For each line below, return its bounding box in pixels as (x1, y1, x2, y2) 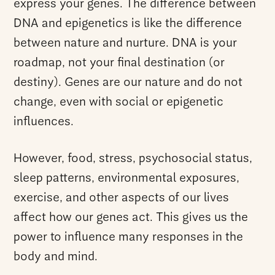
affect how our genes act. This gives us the (14, 211, 249, 224)
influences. (14, 115, 74, 128)
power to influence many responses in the (14, 231, 244, 244)
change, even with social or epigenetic (14, 96, 224, 109)
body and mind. (14, 250, 98, 263)
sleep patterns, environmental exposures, (14, 172, 240, 185)
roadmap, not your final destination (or (14, 56, 225, 69)
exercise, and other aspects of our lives (14, 192, 230, 204)
